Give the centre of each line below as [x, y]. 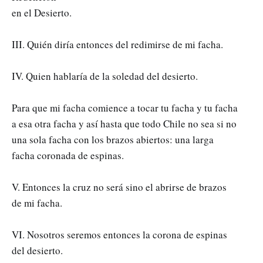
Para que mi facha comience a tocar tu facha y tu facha [125, 107]
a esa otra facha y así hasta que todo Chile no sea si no [124, 123]
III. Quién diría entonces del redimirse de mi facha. [117, 44]
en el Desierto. [42, 12]
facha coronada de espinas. [68, 155]
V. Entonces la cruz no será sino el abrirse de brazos [119, 187]
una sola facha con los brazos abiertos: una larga [113, 139]
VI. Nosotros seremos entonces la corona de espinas [119, 234]
